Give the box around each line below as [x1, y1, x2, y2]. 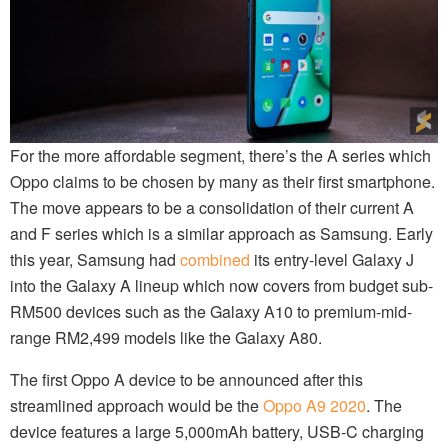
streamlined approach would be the [10, 394, 263, 418]
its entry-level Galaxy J [250, 248, 414, 272]
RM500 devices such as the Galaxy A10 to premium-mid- [10, 300, 412, 324]
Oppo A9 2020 [263, 394, 366, 418]
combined [180, 248, 250, 272]
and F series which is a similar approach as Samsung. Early [10, 222, 433, 246]
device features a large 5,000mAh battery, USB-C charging [10, 420, 424, 444]
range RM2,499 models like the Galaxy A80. [10, 326, 322, 350]
